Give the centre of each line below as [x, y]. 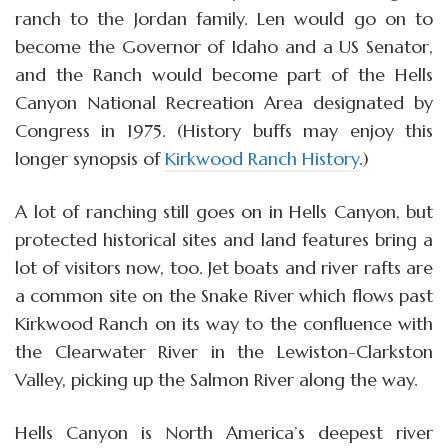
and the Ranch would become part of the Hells [224, 75]
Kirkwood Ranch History [262, 159]
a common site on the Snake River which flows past [224, 296]
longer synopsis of [90, 159]
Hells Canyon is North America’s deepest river [224, 433]
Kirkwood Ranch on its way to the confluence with [224, 324]
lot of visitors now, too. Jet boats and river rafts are [224, 268]
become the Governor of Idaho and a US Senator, [224, 47]
